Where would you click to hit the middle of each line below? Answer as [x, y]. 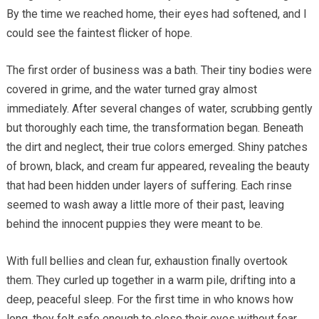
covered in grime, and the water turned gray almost [131, 90]
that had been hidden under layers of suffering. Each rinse [149, 186]
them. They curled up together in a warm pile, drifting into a [151, 281]
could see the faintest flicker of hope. [99, 33]
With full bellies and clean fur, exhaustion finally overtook [147, 261]
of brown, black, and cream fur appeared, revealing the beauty [158, 167]
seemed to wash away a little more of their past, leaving [145, 205]
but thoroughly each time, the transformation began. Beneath [155, 128]
